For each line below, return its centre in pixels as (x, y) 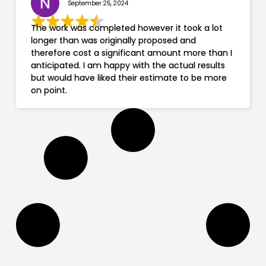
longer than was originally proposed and (113, 40)
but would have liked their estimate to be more (129, 77)
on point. (49, 90)
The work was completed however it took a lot (126, 28)
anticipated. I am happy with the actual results (128, 65)
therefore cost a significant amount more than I (131, 53)
